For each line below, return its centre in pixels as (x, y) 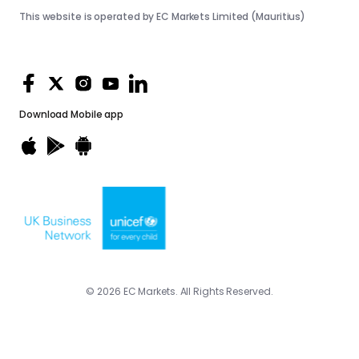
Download (44, 115)
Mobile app (96, 115)
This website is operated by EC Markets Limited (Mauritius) (163, 17)
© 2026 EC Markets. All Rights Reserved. (179, 292)
